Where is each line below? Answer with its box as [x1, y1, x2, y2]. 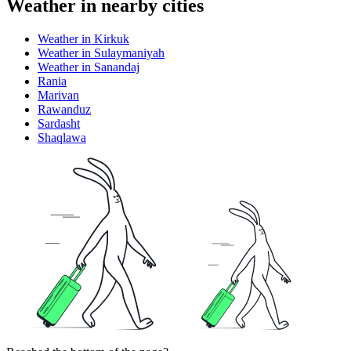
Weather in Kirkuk [38, 31, 129, 45]
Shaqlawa [38, 130, 86, 144]
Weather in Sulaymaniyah [38, 45, 165, 60]
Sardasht [38, 116, 80, 130]
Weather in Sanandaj [38, 60, 139, 74]
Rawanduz [38, 102, 91, 116]
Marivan [38, 88, 79, 102]
